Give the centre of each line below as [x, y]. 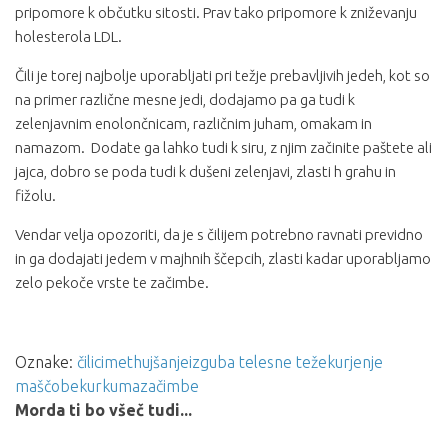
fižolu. [35, 196]
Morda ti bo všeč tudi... [103, 410]
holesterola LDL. [68, 37]
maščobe [47, 386]
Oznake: [44, 362]
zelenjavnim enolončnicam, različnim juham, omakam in [193, 124]
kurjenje [355, 362]
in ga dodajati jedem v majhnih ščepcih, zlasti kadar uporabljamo [223, 259]
